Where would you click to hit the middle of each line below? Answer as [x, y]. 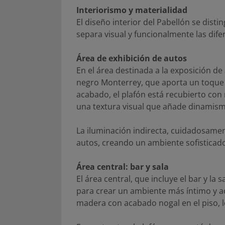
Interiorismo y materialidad [132, 10]
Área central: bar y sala [123, 166]
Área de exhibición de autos [132, 58]
